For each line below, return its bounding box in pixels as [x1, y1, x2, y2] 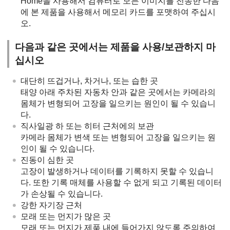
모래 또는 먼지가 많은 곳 [21, 212, 111, 221]
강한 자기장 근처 [21, 200, 82, 209]
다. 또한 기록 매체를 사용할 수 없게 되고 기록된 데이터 [21, 178, 222, 187]
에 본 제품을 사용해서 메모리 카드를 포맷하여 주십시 [21, 7, 216, 16]
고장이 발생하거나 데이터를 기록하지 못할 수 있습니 [21, 166, 214, 176]
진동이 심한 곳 [21, 155, 74, 164]
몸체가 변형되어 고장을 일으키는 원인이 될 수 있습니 [21, 99, 216, 108]
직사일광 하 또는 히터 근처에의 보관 [21, 121, 154, 130]
